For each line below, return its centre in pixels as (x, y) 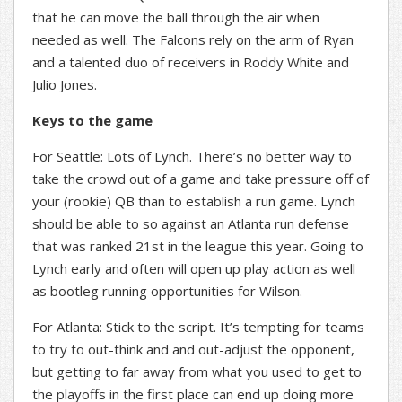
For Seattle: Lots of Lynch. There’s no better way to (192, 157)
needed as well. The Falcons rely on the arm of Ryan (193, 40)
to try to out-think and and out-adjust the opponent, (193, 350)
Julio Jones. (65, 85)
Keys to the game (92, 121)
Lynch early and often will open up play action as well (194, 269)
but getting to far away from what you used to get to (197, 372)
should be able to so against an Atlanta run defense (191, 224)
